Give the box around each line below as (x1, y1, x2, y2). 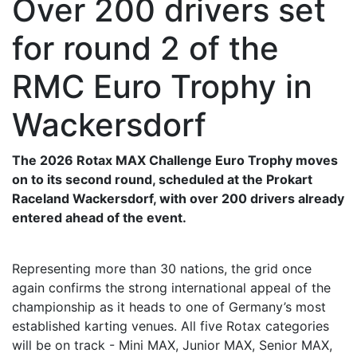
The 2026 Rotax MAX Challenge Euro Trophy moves (12, 151, 338, 168)
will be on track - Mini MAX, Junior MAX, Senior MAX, (12, 336, 332, 353)
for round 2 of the (12, 28, 279, 68)
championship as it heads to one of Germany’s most (12, 298, 326, 315)
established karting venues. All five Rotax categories (12, 317, 329, 334)
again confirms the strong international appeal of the (12, 279, 331, 296)
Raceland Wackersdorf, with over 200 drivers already (12, 190, 344, 206)
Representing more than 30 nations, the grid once (12, 260, 312, 277)
